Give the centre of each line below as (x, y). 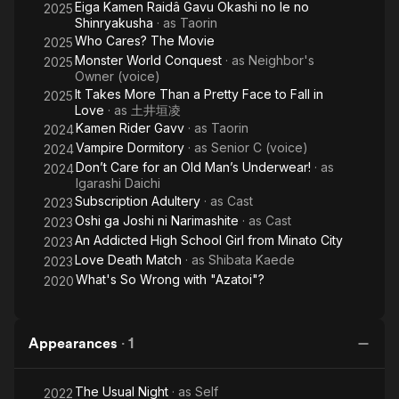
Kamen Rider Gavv (130, 128)
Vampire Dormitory (130, 147)
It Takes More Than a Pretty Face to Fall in (199, 94)
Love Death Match (128, 260)
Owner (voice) (118, 76)
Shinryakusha (114, 23)
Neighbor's (281, 60)
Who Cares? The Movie (145, 41)
